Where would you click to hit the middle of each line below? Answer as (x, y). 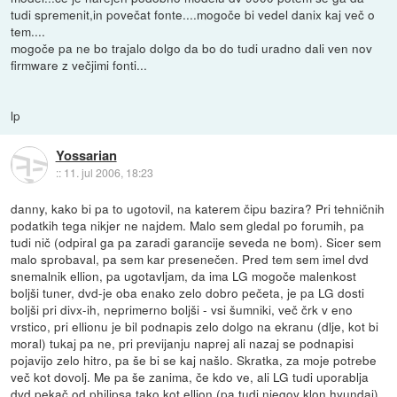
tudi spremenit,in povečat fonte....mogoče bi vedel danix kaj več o (193, 15)
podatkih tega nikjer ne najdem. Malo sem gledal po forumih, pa (188, 226)
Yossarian (86, 156)
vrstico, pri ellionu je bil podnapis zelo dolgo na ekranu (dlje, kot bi (195, 327)
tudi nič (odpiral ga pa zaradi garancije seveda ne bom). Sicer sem (196, 242)
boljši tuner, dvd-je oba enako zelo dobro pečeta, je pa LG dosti (188, 293)
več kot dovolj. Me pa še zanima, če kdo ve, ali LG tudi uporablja (190, 377)
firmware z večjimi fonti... (79, 65)
